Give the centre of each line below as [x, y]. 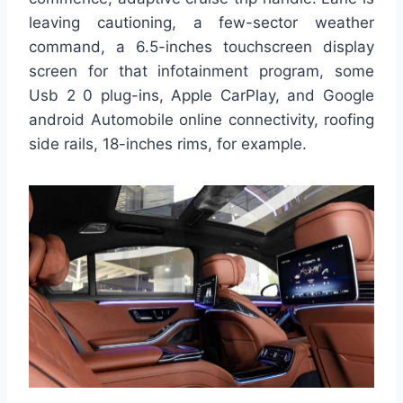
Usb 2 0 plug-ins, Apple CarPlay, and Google [201, 95]
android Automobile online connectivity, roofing [201, 119]
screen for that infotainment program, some [201, 71]
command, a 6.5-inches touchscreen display [201, 46]
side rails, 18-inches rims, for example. [168, 143]
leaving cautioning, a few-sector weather [201, 22]
